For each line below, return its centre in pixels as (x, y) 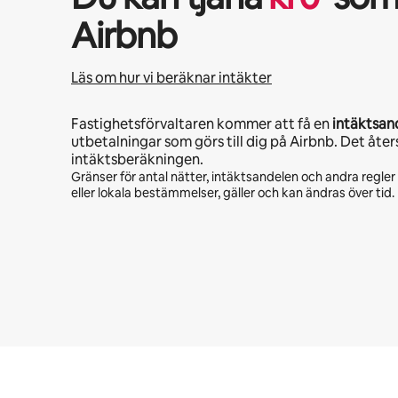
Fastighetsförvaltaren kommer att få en (202, 124)
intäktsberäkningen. (137, 159)
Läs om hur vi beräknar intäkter (171, 78)
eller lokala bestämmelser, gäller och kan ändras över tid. (233, 193)
